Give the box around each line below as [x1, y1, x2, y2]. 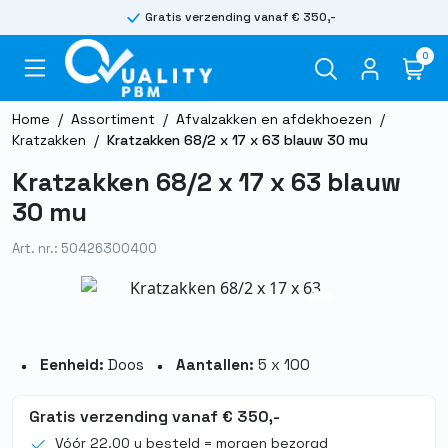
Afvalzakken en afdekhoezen [176, 109, 372, 128]
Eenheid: [40, 355, 104, 375]
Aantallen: [176, 355, 254, 375]
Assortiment [71, 109, 155, 128]
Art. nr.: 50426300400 [12, 239, 157, 257]
